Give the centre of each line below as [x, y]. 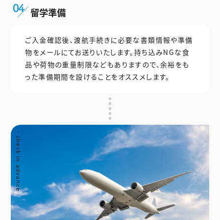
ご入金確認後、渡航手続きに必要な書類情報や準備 [109, 40]
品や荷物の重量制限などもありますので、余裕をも [107, 64]
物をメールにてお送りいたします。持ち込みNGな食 [108, 52]
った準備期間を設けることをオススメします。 [97, 76]
